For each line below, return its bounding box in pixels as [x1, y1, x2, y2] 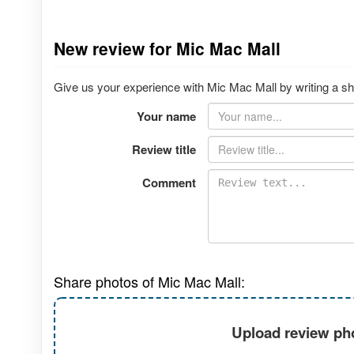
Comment [141, 173, 196, 191]
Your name [136, 107, 196, 125]
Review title [131, 140, 196, 158]
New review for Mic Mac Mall [54, 36, 281, 61]
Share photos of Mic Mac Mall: [54, 270, 245, 292]
